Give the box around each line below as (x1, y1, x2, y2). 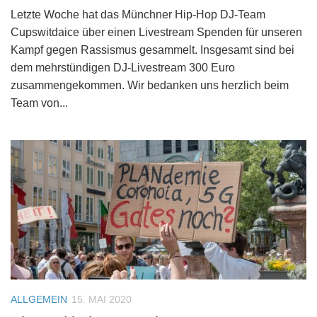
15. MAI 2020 (71, 294, 132, 306)
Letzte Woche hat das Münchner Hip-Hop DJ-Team (11, 8, 265, 21)
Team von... (11, 97, 68, 110)
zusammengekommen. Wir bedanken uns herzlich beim (11, 79, 289, 92)
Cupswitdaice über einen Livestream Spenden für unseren (11, 26, 302, 39)
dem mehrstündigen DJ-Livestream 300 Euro (11, 62, 235, 74)
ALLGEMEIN (11, 294, 67, 306)
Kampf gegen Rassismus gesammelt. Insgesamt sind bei (11, 44, 294, 57)
